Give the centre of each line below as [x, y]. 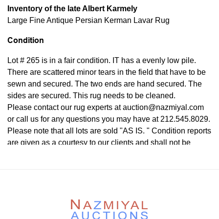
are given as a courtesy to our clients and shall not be [99, 142]
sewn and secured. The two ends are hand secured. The [105, 84]
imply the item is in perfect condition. [70, 178]
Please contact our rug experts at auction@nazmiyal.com [106, 107]
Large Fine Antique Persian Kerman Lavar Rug [88, 20]
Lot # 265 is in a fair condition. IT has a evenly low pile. [102, 60]
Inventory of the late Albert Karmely [72, 9]
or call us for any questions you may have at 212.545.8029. [109, 119]
